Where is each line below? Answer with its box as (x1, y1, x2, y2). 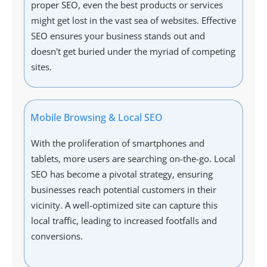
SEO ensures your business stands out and (31, 30, 205, 42)
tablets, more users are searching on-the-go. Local (31, 153, 235, 165)
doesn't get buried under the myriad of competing (31, 45, 235, 58)
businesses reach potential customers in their (31, 184, 216, 196)
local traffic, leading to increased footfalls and (31, 215, 217, 227)
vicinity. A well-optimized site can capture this (31, 199, 218, 212)
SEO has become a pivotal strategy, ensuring (31, 168, 213, 181)
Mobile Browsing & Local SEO (30, 111, 163, 125)
